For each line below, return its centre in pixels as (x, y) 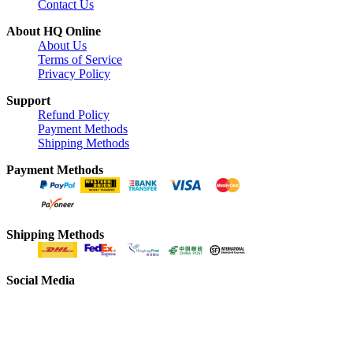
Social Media (41, 280)
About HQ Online (54, 31)
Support (28, 100)
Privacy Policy (74, 73)
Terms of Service (80, 59)
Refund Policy (74, 114)
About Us (62, 45)
